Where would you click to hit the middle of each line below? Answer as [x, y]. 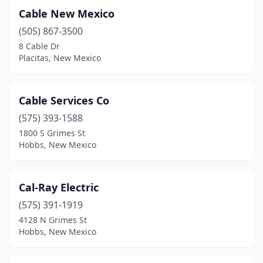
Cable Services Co [64, 100]
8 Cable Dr [39, 46]
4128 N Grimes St [53, 220]
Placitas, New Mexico [60, 58]
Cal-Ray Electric [59, 187]
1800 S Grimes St [52, 133]
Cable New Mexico [67, 14]
